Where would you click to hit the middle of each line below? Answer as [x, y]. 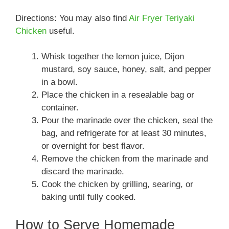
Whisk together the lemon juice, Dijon [113, 57]
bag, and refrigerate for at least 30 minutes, [124, 133]
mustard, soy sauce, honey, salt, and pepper [126, 70]
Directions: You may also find [72, 18]
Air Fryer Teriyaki [162, 18]
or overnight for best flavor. [93, 146]
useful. [61, 31]
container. [60, 108]
